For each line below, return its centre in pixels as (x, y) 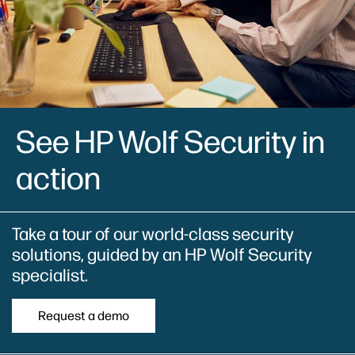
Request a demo (84, 315)
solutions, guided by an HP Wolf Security (162, 254)
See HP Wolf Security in (170, 141)
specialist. (50, 275)
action (58, 178)
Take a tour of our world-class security (153, 234)
